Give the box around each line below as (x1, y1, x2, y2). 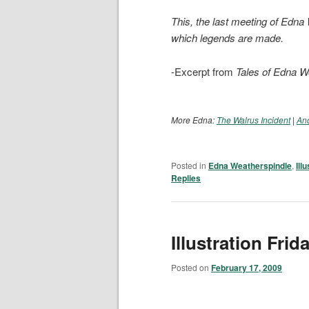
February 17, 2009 (211, 261, 282, 274)
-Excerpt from (171, 63, 236, 79)
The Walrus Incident (217, 113, 290, 126)
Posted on (171, 261, 211, 273)
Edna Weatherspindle (208, 159, 292, 172)
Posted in (171, 159, 206, 172)
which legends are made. (171, 30, 283, 46)
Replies (171, 172, 201, 185)
